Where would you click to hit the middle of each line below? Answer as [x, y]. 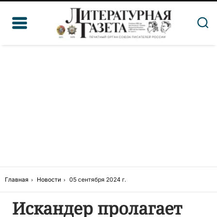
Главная [17, 179]
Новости [49, 179]
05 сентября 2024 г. [98, 179]
